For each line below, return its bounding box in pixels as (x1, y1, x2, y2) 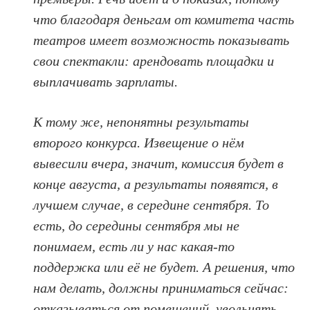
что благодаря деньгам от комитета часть (33, 12, 295, 28)
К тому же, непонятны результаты (33, 114, 250, 130)
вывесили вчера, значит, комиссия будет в (33, 156, 284, 172)
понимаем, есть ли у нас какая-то (33, 239, 235, 255)
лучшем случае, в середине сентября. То (33, 197, 270, 213)
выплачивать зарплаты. (33, 74, 179, 90)
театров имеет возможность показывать (33, 33, 290, 48)
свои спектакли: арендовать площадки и (33, 53, 275, 69)
